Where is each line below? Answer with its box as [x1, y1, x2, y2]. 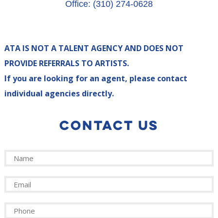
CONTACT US [59, 116, 159, 134]
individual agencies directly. [4, 88, 114, 99]
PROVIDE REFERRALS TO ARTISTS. [4, 58, 129, 69]
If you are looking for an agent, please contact [4, 73, 187, 84]
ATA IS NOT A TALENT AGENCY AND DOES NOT [4, 43, 183, 54]
